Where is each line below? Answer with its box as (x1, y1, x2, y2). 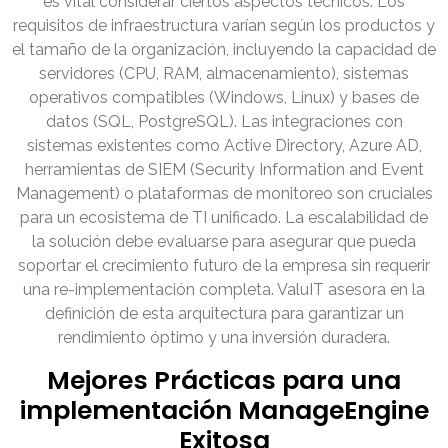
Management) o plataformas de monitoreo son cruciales (15, 184, 433, 204)
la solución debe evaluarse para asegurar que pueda (32, 232, 416, 252)
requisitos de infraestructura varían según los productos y (13, 16, 435, 36)
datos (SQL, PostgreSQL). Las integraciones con (45, 112, 403, 132)
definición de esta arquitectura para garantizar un (44, 304, 404, 324)
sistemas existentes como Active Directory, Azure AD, (26, 136, 422, 156)
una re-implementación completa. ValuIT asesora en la (23, 280, 425, 300)
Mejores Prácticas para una (47, 363, 401, 399)
